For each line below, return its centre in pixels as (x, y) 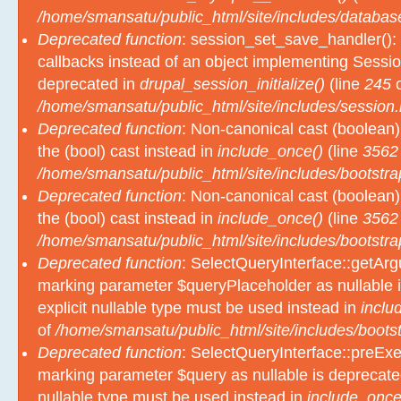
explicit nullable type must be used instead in (199, 308)
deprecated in (89, 84)
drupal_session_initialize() (232, 84)
